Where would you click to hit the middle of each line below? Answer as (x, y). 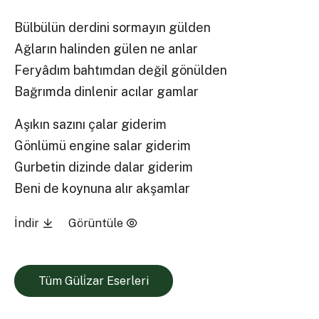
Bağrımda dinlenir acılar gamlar (107, 92)
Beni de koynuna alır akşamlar (103, 188)
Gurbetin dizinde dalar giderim (104, 167)
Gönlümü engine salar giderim (103, 145)
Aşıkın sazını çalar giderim (91, 124)
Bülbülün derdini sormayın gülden (113, 28)
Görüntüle (97, 223)
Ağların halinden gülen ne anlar (106, 49)
